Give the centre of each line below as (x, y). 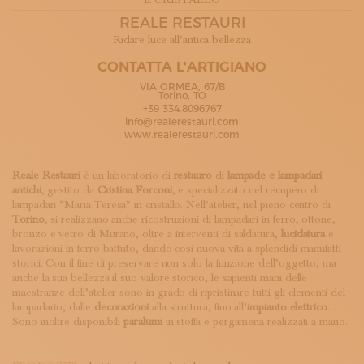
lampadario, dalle (53, 307)
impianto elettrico (287, 307)
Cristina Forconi (134, 190)
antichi (27, 190)
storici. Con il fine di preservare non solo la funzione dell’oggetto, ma (174, 263)
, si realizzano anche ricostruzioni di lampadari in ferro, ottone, (190, 219)
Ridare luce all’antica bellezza (182, 40)
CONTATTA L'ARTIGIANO (182, 67)
